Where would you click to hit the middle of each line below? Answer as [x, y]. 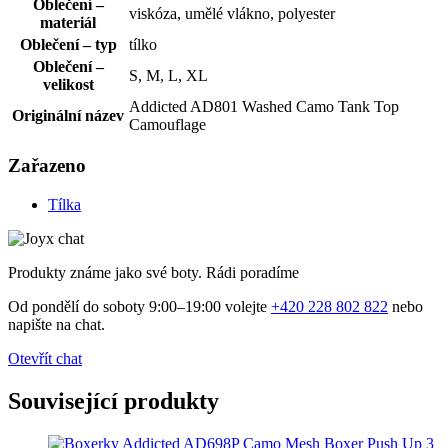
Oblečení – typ [68, 44]
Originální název [68, 115]
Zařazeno [47, 166]
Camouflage [167, 124]
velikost [68, 84]
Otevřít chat [45, 358]
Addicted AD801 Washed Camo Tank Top [264, 106]
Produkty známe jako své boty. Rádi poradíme [153, 272]
